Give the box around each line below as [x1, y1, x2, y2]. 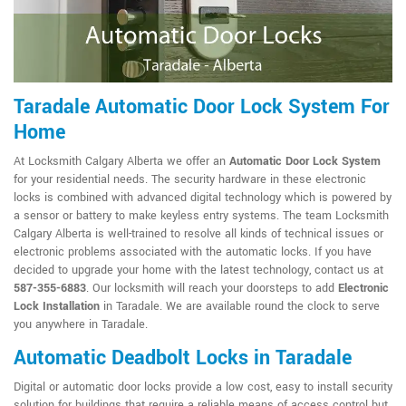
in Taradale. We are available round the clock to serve [100, 298, 380, 315]
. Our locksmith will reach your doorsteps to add [86, 280, 338, 297]
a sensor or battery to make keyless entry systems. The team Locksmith [14, 208, 389, 225]
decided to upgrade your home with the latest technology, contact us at [14, 262, 383, 279]
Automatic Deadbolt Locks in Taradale [14, 343, 352, 373]
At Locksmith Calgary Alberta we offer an [14, 153, 229, 170]
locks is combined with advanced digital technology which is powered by [14, 189, 391, 207]
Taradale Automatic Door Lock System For [14, 92, 390, 122]
